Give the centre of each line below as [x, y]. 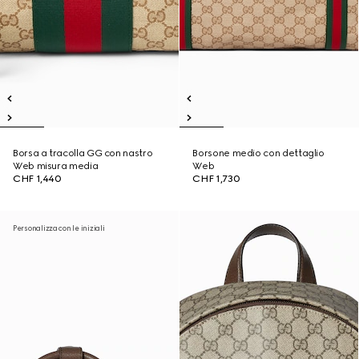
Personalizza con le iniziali [59, 228]
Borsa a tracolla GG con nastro [83, 153]
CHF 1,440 [37, 179]
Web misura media [56, 166]
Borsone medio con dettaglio [258, 153]
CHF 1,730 [216, 179]
